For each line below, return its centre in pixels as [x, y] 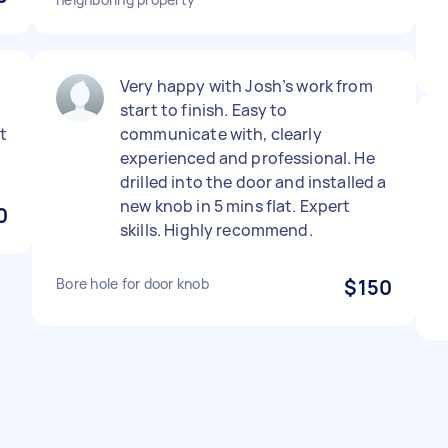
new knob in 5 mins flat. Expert [235, 206]
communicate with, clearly [221, 134]
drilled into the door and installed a [253, 182]
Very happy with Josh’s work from [246, 86]
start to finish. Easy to [204, 110]
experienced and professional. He [247, 158]
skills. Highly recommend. [216, 230]
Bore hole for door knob [132, 283]
